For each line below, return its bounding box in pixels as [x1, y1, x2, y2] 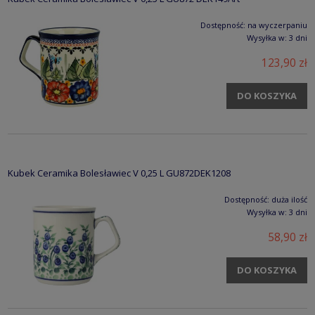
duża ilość [271, 193, 307, 205]
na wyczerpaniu [247, 19, 307, 30]
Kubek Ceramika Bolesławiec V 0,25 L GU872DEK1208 [8, 166, 231, 179]
